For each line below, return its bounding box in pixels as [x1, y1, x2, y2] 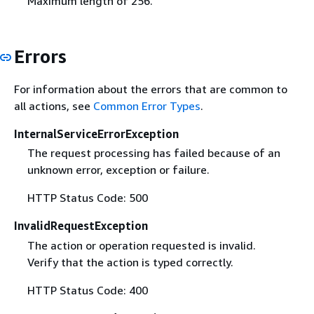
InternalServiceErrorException [14, 127, 179, 142]
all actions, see [14, 99, 93, 114]
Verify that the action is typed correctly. [27, 254, 233, 269]
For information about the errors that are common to [14, 82, 287, 97]
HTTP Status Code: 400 [27, 282, 148, 297]
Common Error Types [93, 99, 200, 114]
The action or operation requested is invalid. [27, 238, 256, 252]
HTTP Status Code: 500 [27, 191, 148, 205]
